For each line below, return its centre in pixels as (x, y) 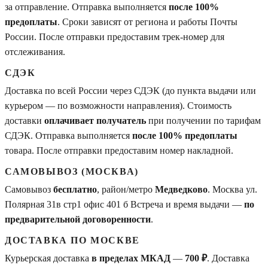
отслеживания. (35, 51)
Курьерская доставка (48, 258)
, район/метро (126, 189)
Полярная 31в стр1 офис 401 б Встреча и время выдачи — (124, 204)
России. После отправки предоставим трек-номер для (115, 36)
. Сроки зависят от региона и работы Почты (147, 22)
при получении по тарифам (203, 120)
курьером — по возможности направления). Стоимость (118, 105)
